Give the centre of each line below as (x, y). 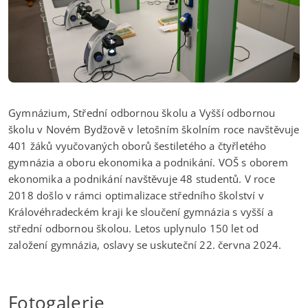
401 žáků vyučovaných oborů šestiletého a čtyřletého (137, 146)
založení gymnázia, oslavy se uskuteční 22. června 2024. (145, 245)
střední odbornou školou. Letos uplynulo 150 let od (134, 229)
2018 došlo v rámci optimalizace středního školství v (136, 196)
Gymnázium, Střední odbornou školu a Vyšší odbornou (142, 113)
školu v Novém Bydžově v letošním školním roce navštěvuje (154, 130)
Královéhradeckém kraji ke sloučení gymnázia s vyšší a (141, 212)
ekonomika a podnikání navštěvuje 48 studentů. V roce (142, 179)
